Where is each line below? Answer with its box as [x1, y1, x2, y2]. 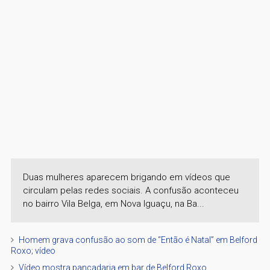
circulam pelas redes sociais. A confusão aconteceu [22, 184, 239, 196]
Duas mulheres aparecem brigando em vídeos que [22, 171, 230, 183]
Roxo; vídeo [10, 245, 55, 256]
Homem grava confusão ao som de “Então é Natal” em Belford [18, 234, 257, 245]
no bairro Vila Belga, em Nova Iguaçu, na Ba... [22, 198, 204, 209]
